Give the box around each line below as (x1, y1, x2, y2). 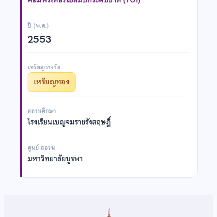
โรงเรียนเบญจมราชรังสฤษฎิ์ (28, 116, 111, 128)
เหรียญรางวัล (28, 62, 61, 72)
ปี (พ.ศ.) (28, 21, 49, 30)
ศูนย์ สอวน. (28, 143, 57, 152)
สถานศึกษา (28, 106, 56, 115)
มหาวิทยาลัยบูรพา (28, 153, 83, 165)
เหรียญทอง (34, 76, 69, 88)
